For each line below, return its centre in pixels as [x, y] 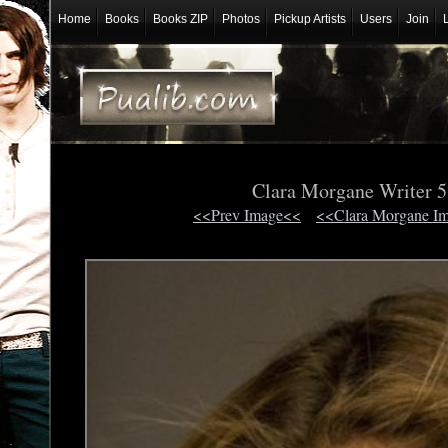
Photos [240, 19]
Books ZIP [180, 19]
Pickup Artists [309, 19]
